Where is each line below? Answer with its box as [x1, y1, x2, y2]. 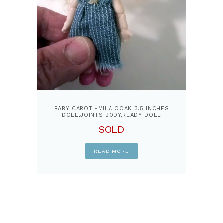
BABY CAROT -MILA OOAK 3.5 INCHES [54, 105, 169, 112]
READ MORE [94, 148, 129, 154]
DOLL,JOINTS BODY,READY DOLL [61, 112, 162, 119]
